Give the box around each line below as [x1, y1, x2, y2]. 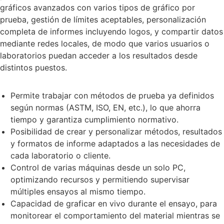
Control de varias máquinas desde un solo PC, [10, 162, 185, 173]
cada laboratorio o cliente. [10, 150, 110, 161]
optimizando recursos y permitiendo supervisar [10, 174, 189, 185]
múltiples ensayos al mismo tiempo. [10, 186, 145, 197]
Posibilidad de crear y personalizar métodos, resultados [10, 126, 222, 137]
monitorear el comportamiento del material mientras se [10, 210, 220, 221]
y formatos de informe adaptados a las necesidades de [10, 138, 220, 149]
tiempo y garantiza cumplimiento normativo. [10, 114, 178, 125]
